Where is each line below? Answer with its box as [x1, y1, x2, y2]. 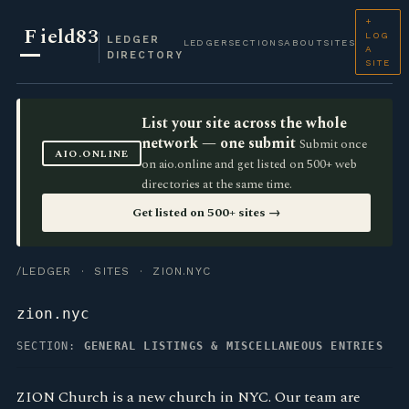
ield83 [40, 21, 99, 52]
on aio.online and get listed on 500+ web [142, 155, 358, 173]
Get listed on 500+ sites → [131, 204, 281, 222]
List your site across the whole [142, 112, 348, 134]
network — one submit [142, 132, 297, 154]
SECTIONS [228, 37, 285, 47]
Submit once [299, 135, 368, 153]
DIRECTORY [106, 48, 184, 61]
